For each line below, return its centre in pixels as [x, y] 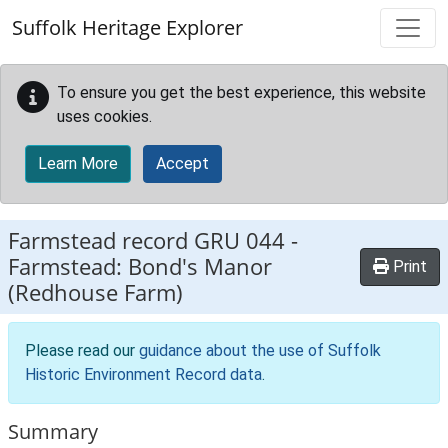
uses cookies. [104, 116]
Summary [53, 431]
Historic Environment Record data [143, 374]
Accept [182, 163]
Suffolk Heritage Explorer [127, 27]
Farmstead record [101, 240]
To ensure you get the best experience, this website [241, 92]
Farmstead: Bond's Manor [140, 266]
